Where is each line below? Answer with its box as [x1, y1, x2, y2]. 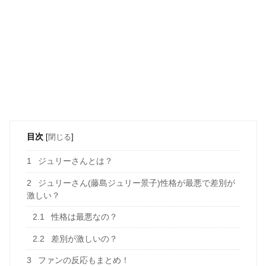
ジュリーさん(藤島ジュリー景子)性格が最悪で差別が [35, 178, 235, 188]
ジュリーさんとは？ [35, 156, 113, 166]
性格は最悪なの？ [48, 212, 118, 222]
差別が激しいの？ [48, 233, 118, 243]
